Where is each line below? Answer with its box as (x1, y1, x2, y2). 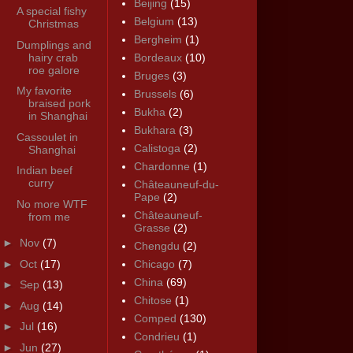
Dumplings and (16, 38, 91, 51)
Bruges (133, 69, 169, 83)
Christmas (28, 17, 79, 31)
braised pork (28, 97, 91, 110)
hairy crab (28, 50, 78, 64)
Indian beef (16, 164, 72, 177)
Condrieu (133, 330, 180, 344)
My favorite (16, 84, 72, 98)
